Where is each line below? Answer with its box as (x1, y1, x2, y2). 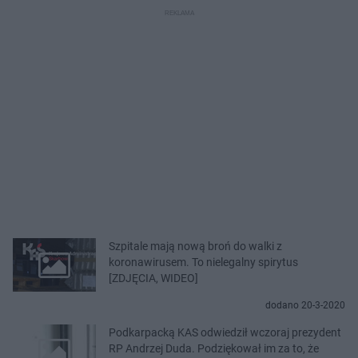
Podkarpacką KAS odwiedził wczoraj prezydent (109, 325, 341, 339)
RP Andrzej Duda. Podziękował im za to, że (109, 341, 319, 355)
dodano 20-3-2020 (265, 299, 345, 311)
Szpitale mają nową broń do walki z (109, 239, 282, 253)
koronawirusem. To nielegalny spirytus (109, 255, 298, 268)
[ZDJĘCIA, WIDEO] (109, 271, 198, 284)
